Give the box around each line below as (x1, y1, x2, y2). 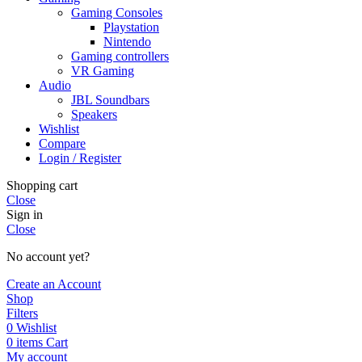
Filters (6, 305, 38, 320)
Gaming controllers (71, 48, 169, 63)
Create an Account (6, 276, 101, 291)
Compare (39, 136, 86, 150)
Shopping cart (6, 178, 78, 192)
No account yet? (6, 249, 90, 263)
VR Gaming (71, 63, 134, 78)
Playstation (103, 19, 159, 34)
